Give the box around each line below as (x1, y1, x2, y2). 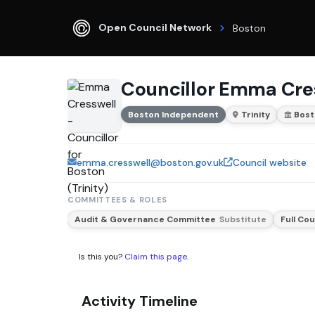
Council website (233, 156, 307, 169)
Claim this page (124, 251, 187, 263)
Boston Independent (128, 108, 219, 120)
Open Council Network (98, 20, 212, 34)
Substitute (219, 213, 266, 225)
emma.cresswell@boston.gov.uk (77, 156, 224, 169)
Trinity (241, 108, 271, 120)
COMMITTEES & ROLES (67, 194, 168, 205)
